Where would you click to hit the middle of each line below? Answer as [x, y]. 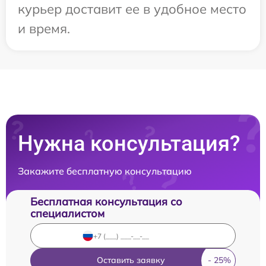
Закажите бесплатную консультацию [105, 171]
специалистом [67, 213]
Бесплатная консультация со [106, 202]
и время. [44, 28]
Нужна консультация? [129, 144]
